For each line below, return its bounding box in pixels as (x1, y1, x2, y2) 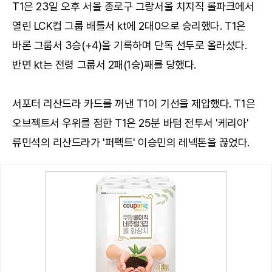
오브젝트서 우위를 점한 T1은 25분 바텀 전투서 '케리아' (12, 116, 249, 129)
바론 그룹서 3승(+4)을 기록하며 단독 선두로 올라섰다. (12, 38, 247, 52)
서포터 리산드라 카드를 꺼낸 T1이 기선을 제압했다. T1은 (12, 97, 256, 110)
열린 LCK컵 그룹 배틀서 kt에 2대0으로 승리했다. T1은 (12, 19, 246, 32)
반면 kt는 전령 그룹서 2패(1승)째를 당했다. (12, 58, 196, 71)
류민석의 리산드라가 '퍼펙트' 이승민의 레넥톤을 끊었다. (12, 135, 250, 149)
